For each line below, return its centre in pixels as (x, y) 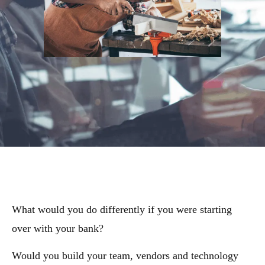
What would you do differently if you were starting (122, 209)
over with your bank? (58, 228)
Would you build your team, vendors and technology (125, 256)
